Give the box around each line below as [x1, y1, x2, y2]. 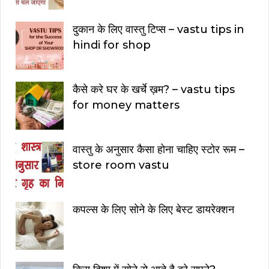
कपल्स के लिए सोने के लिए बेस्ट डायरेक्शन [73, 202, 234, 216]
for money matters [73, 98, 180, 112]
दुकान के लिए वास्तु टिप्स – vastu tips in [73, 22, 244, 36]
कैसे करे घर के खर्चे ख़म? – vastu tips [73, 82, 235, 96]
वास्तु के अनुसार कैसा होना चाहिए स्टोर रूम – [73, 142, 244, 156]
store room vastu [73, 158, 169, 172]
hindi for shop [73, 38, 151, 52]
